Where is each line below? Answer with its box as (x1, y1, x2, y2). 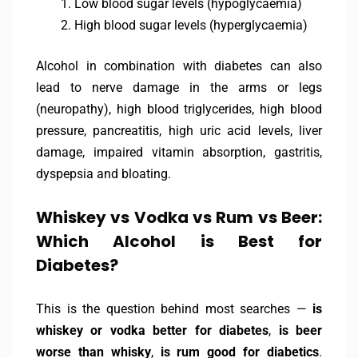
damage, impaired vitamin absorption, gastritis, (36, 145, 322, 161)
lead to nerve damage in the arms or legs (36, 80, 322, 96)
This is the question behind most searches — (36, 301, 312, 317)
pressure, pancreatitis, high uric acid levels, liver (36, 123, 322, 139)
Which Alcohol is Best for (36, 230, 322, 253)
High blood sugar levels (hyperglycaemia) (74, 18, 308, 34)
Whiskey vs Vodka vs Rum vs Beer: (36, 206, 322, 229)
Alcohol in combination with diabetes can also (36, 58, 322, 74)
